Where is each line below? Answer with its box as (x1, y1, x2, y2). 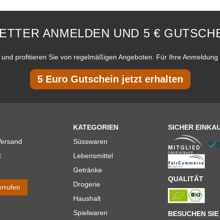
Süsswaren (73, 137, 108, 145)
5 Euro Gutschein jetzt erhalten (37, 73, 183, 84)
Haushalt (73, 194, 101, 202)
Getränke (73, 165, 102, 174)
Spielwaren (73, 208, 108, 217)
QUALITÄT (167, 174, 203, 183)
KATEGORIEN (73, 123, 118, 131)
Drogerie (73, 180, 100, 188)
